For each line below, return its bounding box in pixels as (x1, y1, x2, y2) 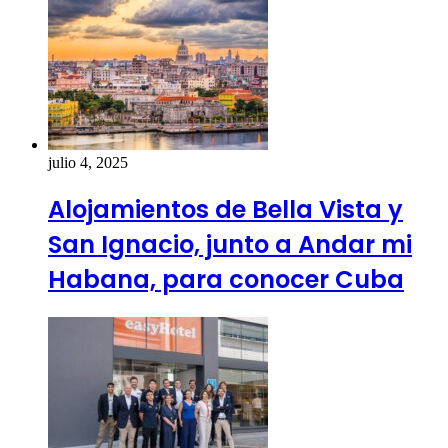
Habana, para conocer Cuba (48, 263, 404, 297)
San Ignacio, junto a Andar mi (48, 228, 412, 262)
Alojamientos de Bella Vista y (48, 193, 403, 227)
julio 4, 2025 (48, 154, 128, 172)
